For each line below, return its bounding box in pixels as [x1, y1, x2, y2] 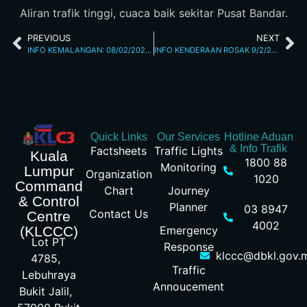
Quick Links [90, 130, 147, 143]
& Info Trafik [230, 142, 287, 154]
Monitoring [160, 160, 217, 174]
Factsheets [90, 143, 147, 158]
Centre [27, 208, 71, 225]
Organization [85, 167, 152, 181]
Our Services [157, 130, 220, 143]
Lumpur [23, 163, 74, 180]
